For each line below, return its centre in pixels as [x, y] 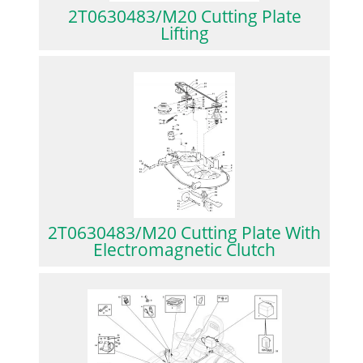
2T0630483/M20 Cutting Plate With [185, 233]
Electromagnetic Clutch [185, 250]
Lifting [184, 34]
